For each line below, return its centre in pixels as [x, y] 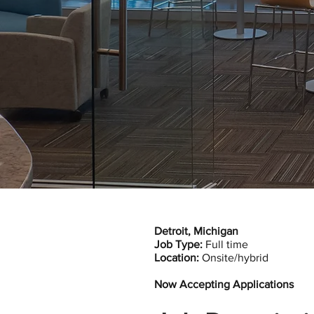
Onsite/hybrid [234, 258]
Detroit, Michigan [196, 231]
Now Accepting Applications [224, 284]
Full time [227, 244]
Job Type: [180, 244]
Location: [177, 258]
